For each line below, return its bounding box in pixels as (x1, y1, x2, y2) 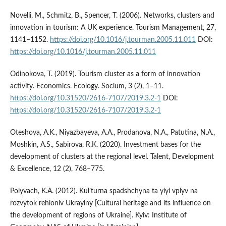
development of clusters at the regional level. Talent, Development (10, 153, 214, 161)
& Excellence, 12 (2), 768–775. (10, 165, 104, 173)
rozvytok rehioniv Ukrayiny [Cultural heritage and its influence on (10, 200, 211, 207)
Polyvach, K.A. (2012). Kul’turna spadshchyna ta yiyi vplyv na (10, 188, 198, 195)
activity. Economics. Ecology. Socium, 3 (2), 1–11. (10, 83, 163, 90)
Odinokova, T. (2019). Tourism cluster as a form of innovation (10, 71, 200, 78)
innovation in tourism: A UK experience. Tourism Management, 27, (10, 24, 216, 32)
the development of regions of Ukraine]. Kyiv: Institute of (10, 212, 187, 219)
